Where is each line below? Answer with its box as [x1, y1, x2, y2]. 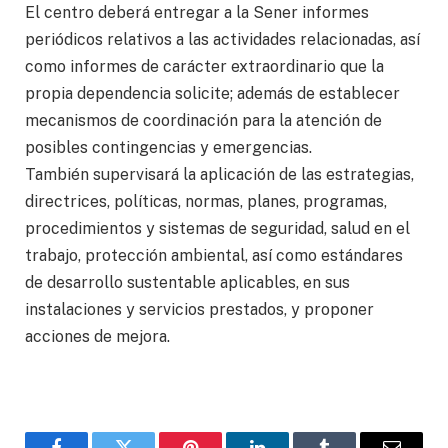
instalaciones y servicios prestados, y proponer [25, 299, 374, 319]
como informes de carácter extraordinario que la [25, 56, 384, 76]
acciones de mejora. [25, 326, 170, 346]
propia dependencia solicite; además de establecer [25, 83, 400, 103]
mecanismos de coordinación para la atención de [25, 110, 382, 130]
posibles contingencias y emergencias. [25, 137, 312, 157]
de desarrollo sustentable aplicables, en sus [25, 272, 350, 292]
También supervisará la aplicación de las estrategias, [25, 164, 414, 184]
